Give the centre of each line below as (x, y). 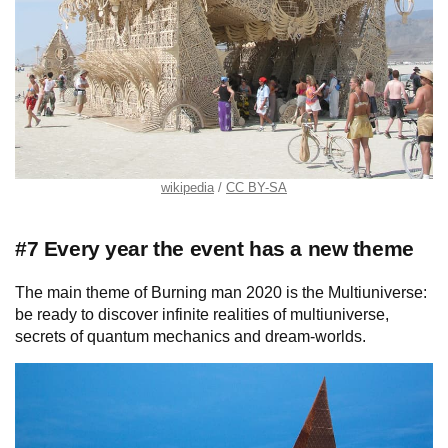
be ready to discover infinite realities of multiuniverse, (202, 315)
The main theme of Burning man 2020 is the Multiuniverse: (221, 293)
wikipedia (187, 187)
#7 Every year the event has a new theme (214, 249)
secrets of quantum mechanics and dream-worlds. (190, 337)
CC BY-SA (256, 187)
